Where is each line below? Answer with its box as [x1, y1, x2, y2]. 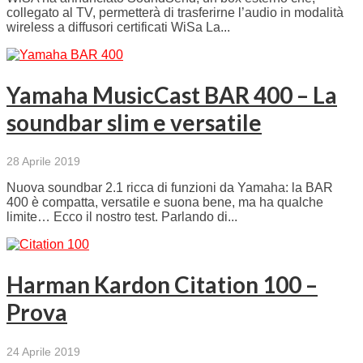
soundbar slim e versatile [6, 108, 262, 136]
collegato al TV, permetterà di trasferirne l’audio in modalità [6, 5, 344, 19]
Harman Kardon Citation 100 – [6, 271, 318, 299]
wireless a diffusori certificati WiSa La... [6, 19, 230, 34]
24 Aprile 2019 [6, 344, 80, 358]
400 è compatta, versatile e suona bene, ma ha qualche [6, 195, 323, 210]
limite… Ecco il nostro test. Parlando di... [6, 210, 237, 224]
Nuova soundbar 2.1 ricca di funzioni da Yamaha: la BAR [6, 181, 333, 195]
